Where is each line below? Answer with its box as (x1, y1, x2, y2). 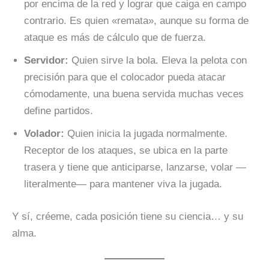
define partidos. (24, 105, 93, 117)
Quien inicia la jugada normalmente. (64, 128, 228, 140)
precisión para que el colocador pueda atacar (24, 71, 226, 83)
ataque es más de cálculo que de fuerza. (24, 32, 206, 44)
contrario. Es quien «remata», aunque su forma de (24, 15, 249, 27)
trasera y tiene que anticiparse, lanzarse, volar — (24, 162, 246, 174)
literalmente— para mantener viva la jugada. (24, 178, 222, 190)
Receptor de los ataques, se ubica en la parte (24, 145, 228, 157)
